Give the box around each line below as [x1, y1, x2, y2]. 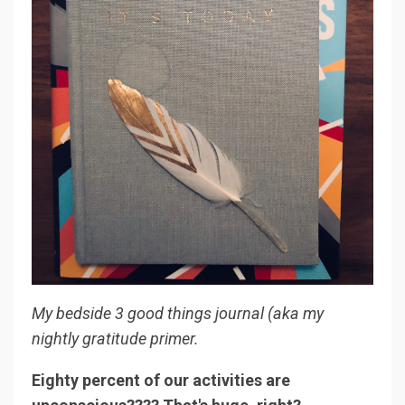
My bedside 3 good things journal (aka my [32, 303, 324, 323]
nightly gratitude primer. [32, 328, 202, 348]
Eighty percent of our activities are [32, 370, 290, 390]
